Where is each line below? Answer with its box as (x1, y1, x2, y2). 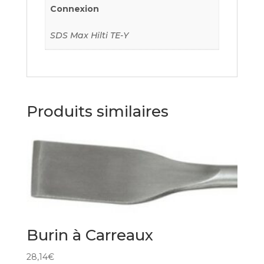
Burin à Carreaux (26, 225, 153, 245)
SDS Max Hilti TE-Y (50, 29, 128, 41)
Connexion (50, 3, 99, 14)
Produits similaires (26, 102, 169, 121)
